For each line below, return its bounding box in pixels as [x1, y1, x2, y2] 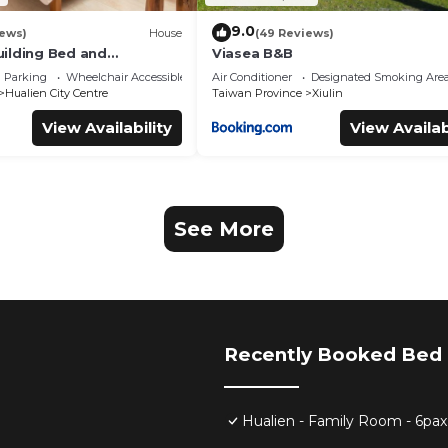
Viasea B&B [212, 45, 293, 62]
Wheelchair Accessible [65, 70, 186, 85]
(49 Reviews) [255, 25, 334, 40]
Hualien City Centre [4, 86, 108, 101]
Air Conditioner [212, 70, 292, 85]
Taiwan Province [212, 86, 302, 101]
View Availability [42, 118, 172, 138]
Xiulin [312, 86, 343, 101]
